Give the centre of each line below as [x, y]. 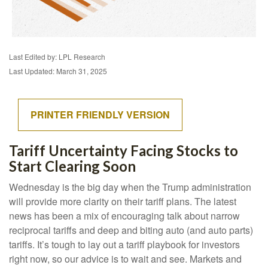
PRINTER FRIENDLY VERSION [100, 115]
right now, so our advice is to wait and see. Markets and [125, 259]
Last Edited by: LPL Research [57, 57]
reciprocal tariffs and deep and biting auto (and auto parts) [131, 230]
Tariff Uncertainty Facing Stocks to [124, 150]
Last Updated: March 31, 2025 [58, 71]
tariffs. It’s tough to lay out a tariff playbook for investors [124, 244]
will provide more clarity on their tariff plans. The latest [123, 201]
